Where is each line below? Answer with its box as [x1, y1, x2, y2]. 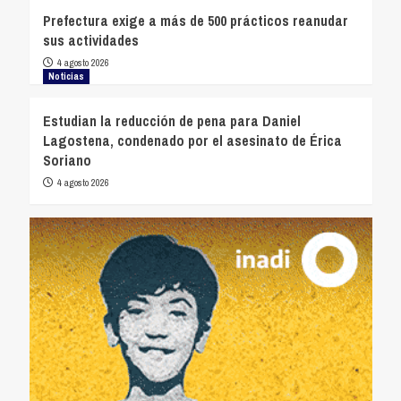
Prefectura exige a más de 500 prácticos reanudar [42, 10, 348, 30]
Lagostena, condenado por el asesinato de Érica [42, 130, 342, 150]
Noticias [47, 69, 84, 82]
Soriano [42, 149, 91, 170]
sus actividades [42, 30, 139, 50]
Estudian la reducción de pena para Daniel [42, 110, 301, 131]
